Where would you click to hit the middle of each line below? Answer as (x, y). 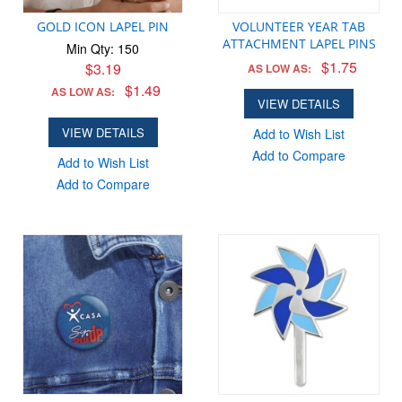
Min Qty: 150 (103, 48)
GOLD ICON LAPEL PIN (103, 26)
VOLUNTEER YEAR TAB (299, 26)
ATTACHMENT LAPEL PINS (299, 43)
